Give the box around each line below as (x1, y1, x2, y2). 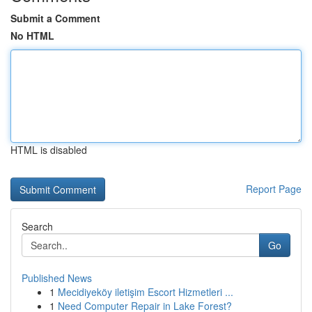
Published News (22, 271, 92, 285)
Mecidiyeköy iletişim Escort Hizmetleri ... (58, 285, 233, 299)
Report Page (246, 182, 302, 196)
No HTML (10, 29, 54, 42)
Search (22, 219, 53, 233)
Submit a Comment (10, 11, 100, 25)
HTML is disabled (10, 143, 87, 157)
